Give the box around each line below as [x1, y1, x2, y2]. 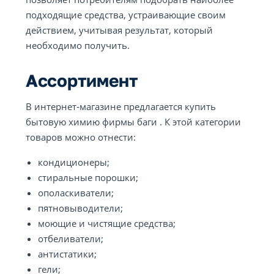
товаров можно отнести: [26, 131, 136, 143]
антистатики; [38, 248, 97, 260]
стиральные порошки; [38, 171, 138, 183]
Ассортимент [26, 70, 138, 91]
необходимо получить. [26, 39, 130, 51]
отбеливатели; [38, 232, 103, 245]
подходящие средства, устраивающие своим [26, 9, 226, 21]
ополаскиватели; [38, 187, 114, 199]
